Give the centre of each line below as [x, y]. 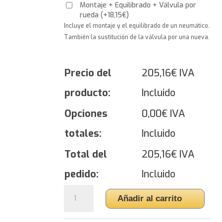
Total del [85, 155]
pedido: [81, 174]
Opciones [86, 114]
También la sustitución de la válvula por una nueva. [137, 37]
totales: [83, 134]
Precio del [88, 73]
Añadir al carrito [149, 198]
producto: [87, 93]
